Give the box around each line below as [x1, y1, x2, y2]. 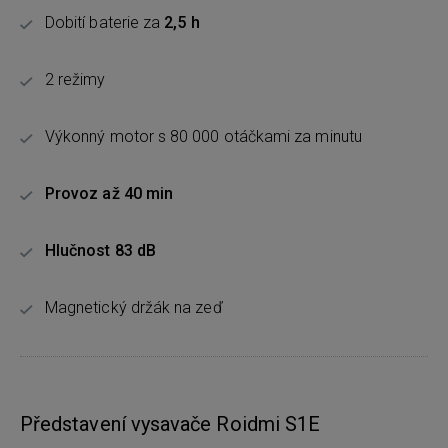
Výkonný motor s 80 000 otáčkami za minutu [45, 127, 362, 146]
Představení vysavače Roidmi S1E [20, 412, 321, 436]
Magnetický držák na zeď [45, 298, 223, 317]
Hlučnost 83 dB [45, 241, 156, 260]
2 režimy [45, 70, 106, 89]
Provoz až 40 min [45, 184, 174, 203]
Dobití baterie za [45, 13, 161, 32]
